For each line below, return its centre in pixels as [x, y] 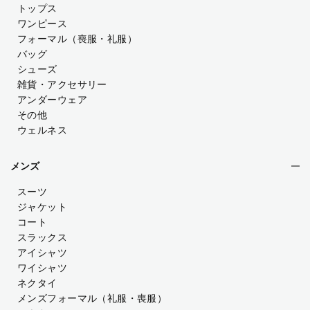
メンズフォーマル [57, 298]
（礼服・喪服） [132, 298]
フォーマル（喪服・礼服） [77, 39]
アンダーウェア [52, 100]
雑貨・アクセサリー [62, 84]
